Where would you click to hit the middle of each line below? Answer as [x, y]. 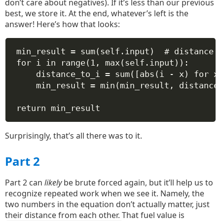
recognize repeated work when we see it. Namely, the [105, 193]
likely [53, 183]
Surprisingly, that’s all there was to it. [74, 136]
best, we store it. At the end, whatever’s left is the [97, 13]
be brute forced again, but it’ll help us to [137, 183]
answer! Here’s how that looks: [62, 24]
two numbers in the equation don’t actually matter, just [107, 204]
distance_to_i [70, 74]
